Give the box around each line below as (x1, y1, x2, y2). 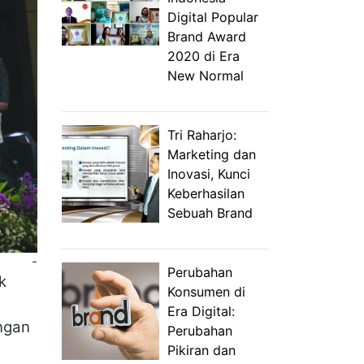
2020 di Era (167, 48, 240, 64)
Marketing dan (167, 146, 256, 162)
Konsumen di (167, 284, 245, 300)
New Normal (167, 67, 244, 84)
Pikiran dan (167, 342, 236, 358)
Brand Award (167, 28, 246, 45)
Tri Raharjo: (167, 127, 236, 143)
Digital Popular (167, 9, 258, 25)
